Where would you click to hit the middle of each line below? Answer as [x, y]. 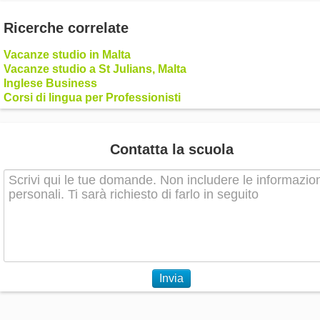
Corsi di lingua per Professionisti [92, 98]
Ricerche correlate [66, 28]
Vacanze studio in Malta [67, 55]
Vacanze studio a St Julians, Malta [95, 69]
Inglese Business [50, 84]
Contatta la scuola [171, 150]
